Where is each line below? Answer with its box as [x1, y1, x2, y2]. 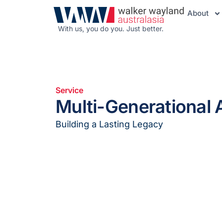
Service [55, 85, 83, 95]
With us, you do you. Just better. [58, 24, 164, 33]
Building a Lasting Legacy [55, 119, 163, 129]
